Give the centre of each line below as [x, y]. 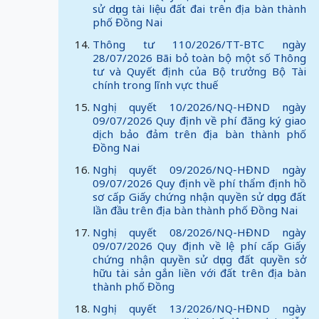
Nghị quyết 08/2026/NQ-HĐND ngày [200, 232]
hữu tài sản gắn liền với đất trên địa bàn [200, 273]
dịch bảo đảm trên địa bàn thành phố [200, 134]
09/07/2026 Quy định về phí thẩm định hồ [200, 183]
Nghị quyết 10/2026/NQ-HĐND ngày [200, 107]
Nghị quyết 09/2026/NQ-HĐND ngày [200, 169]
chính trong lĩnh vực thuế [155, 85]
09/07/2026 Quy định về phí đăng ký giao [200, 120]
